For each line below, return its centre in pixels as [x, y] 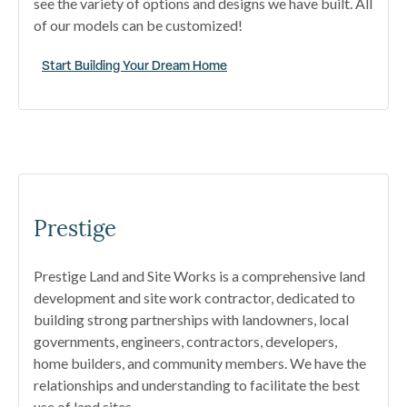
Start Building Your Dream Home [134, 65]
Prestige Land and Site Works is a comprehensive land [199, 275]
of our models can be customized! [138, 25]
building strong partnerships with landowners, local [191, 319]
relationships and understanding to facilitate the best [197, 384]
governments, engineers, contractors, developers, [185, 341]
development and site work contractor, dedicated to [194, 297]
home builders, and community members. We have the [200, 362]
